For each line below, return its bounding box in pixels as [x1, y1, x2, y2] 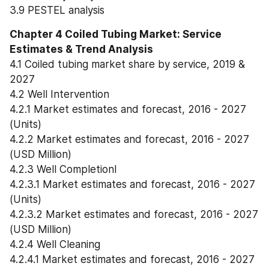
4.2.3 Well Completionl [10, 163, 116, 175]
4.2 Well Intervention [10, 88, 109, 100]
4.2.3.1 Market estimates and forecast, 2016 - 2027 [10, 178, 255, 190]
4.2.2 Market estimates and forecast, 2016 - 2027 [10, 133, 249, 145]
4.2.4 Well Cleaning [10, 238, 100, 250]
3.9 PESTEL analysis [10, 4, 104, 16]
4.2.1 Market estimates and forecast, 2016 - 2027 [10, 103, 246, 115]
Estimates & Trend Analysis [10, 43, 153, 55]
